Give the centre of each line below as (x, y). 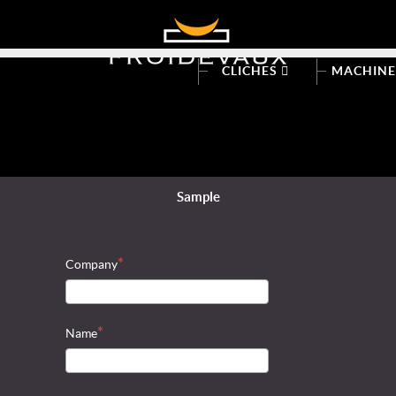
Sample (198, 197)
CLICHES (251, 71)
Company (91, 264)
